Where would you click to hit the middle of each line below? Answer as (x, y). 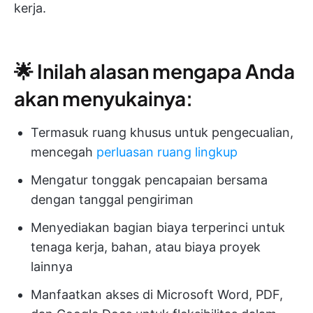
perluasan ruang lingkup (167, 152)
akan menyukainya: (103, 98)
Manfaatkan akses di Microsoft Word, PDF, (157, 294)
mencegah (64, 152)
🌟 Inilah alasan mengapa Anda (154, 71)
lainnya (52, 266)
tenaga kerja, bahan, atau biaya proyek (146, 247)
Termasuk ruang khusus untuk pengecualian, (162, 132)
